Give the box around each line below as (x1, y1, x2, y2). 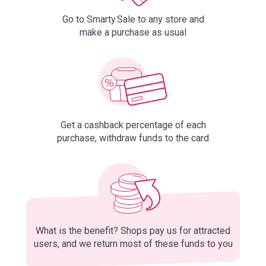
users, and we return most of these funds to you (33, 238, 233, 249)
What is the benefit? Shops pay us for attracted (36, 225, 230, 236)
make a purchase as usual (80, 27, 186, 38)
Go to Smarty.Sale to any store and (62, 14, 204, 25)
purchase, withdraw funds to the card (57, 132, 209, 144)
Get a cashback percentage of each (60, 119, 206, 131)
